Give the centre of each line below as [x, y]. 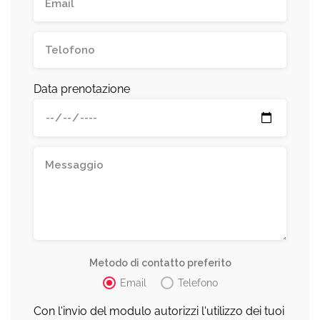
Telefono [197, 283]
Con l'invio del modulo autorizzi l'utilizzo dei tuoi [159, 311]
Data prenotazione [82, 89]
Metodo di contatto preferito [160, 263]
